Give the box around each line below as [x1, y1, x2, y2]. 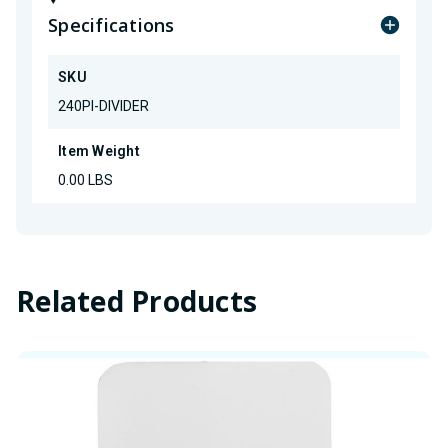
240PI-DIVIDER [58, 97, 149, 114]
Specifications [48, 12, 175, 37]
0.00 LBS [58, 171, 113, 188]
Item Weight [58, 142, 140, 159]
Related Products [16, 281, 257, 320]
